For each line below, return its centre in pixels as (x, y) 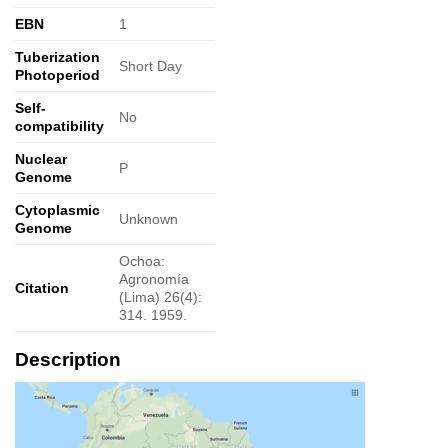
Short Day (151, 66)
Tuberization (57, 57)
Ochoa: (142, 261)
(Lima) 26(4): (161, 297)
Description (68, 360)
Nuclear (41, 159)
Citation (42, 288)
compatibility (59, 126)
